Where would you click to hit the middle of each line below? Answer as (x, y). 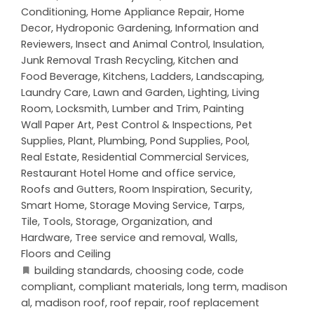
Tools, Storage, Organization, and (128, 222)
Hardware (46, 238)
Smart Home (53, 206)
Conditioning (54, 12)
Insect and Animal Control (142, 45)
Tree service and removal (139, 238)
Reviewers (46, 45)
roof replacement (214, 303)
